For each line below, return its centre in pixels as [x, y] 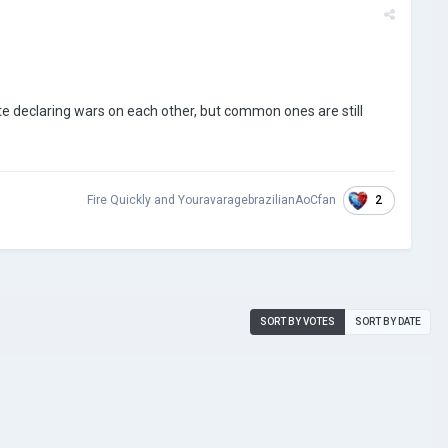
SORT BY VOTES [297, 321]
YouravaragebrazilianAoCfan [257, 200]
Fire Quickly [119, 200]
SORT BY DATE [388, 321]
